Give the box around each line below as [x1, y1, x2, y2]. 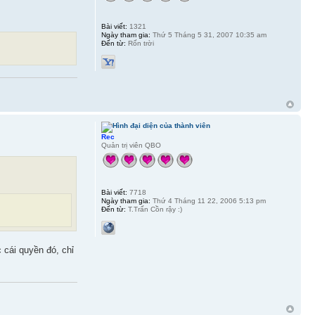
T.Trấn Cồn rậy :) [125, 205, 182, 214]
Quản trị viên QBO [101, 141, 161, 150]
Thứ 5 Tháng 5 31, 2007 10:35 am [150, 31, 266, 39]
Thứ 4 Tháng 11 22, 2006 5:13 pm [150, 197, 266, 205]
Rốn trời [125, 39, 154, 48]
